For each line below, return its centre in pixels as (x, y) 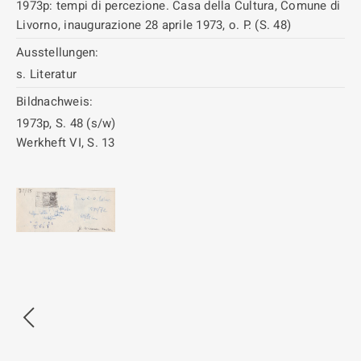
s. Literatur (46, 74)
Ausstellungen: (58, 52)
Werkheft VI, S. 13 (66, 142)
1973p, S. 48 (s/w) (66, 123)
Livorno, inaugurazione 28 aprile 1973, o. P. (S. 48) (154, 25)
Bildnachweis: (55, 101)
